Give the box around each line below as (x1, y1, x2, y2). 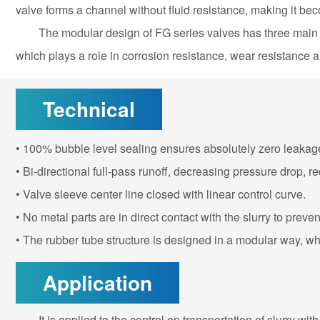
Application (43, 268, 152, 297)
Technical (43, 94, 135, 124)
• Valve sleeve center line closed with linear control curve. (16, 186, 309, 202)
